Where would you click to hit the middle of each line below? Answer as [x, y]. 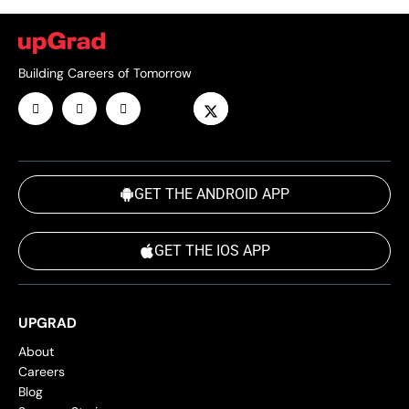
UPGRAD [47, 324]
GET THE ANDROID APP [212, 194]
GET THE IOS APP [212, 251]
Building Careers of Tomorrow [105, 73]
